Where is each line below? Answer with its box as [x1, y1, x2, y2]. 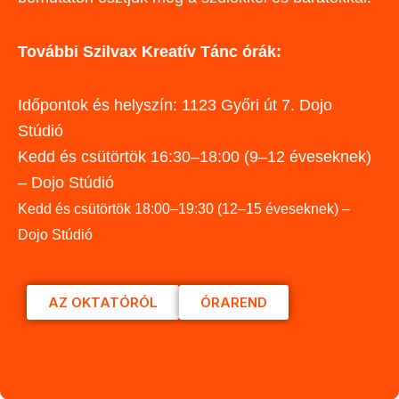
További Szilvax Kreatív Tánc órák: [18, 42, 281, 61]
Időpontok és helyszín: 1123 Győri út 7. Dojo [18, 96, 332, 114]
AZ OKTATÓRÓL [48, 293, 158, 311]
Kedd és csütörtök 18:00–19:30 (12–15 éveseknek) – [18, 201, 350, 216]
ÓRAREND [200, 293, 267, 311]
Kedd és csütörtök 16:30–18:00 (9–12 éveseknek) [18, 148, 371, 166]
